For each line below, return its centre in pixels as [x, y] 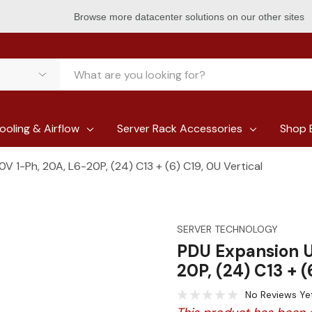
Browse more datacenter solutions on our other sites [190, 16]
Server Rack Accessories [179, 128]
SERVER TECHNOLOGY [227, 229]
